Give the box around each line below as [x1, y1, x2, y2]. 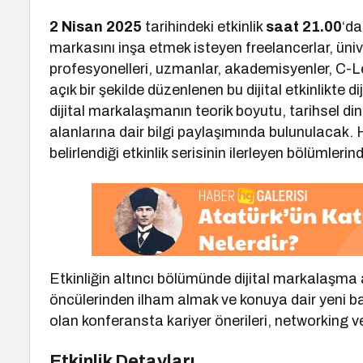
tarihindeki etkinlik [142, 19, 267, 35]
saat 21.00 [266, 19, 343, 35]
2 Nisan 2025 [49, 19, 143, 35]
